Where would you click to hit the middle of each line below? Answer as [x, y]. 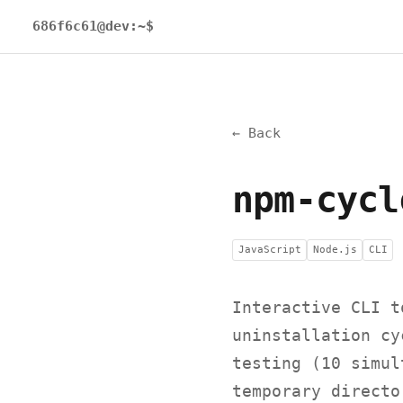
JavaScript [269, 249]
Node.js [335, 249]
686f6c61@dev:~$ [93, 27]
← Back [256, 133]
